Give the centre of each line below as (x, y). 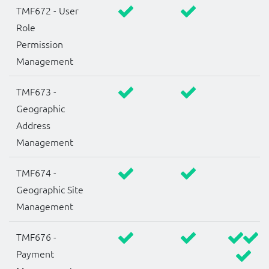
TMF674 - (36, 173)
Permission (40, 44)
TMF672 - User (47, 11)
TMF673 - (36, 92)
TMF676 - (36, 237)
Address (33, 125)
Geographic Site (50, 189)
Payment (35, 254)
